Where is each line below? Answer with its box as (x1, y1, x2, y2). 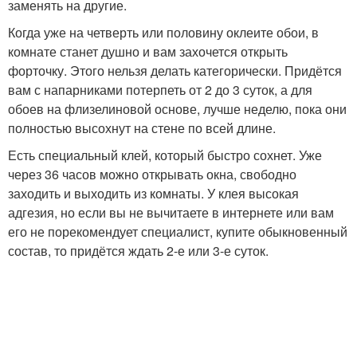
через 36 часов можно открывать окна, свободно (8, 164, 296, 183)
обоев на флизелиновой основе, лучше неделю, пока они (8, 99, 347, 118)
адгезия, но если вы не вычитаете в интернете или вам (8, 202, 334, 222)
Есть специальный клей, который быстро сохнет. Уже (8, 145, 322, 164)
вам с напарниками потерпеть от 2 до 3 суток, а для (8, 80, 312, 99)
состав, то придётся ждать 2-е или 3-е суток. (8, 241, 269, 260)
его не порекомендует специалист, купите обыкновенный (8, 222, 347, 241)
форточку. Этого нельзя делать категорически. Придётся (8, 61, 342, 80)
